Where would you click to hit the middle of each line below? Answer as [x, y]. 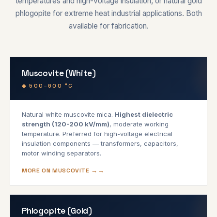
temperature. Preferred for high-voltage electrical [97, 133]
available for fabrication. [108, 26]
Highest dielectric [144, 114]
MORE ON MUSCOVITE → [60, 170]
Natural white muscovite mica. [68, 114]
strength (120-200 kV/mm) [66, 124]
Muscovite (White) [59, 73]
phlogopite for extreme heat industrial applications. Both [108, 13]
